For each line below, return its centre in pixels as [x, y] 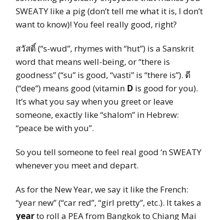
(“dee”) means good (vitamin [71, 88]
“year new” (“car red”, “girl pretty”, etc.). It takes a [109, 202]
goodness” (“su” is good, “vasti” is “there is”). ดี [103, 75]
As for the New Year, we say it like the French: [102, 189]
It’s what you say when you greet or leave [95, 101]
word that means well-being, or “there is [93, 61]
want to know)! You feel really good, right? [96, 24]
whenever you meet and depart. [77, 165]
